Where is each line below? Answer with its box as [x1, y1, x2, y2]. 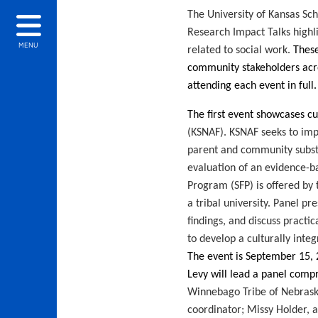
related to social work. [187, 45, 294, 57]
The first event [187, 109, 254, 121]
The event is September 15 [187, 251, 311, 263]
